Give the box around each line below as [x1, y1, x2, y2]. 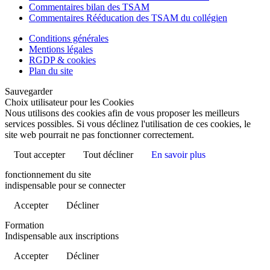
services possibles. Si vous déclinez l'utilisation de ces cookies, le [5, 119, 251, 130]
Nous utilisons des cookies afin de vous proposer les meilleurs [5, 108, 239, 119]
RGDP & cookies [29, 55, 96, 66]
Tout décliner [83, 149, 133, 160]
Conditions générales [29, 33, 108, 44]
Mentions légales [29, 44, 93, 55]
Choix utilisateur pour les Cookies [5, 97, 134, 108]
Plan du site [29, 66, 73, 77]
